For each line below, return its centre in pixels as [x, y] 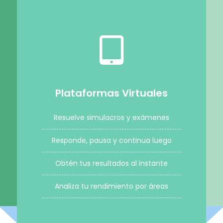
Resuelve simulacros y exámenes [111, 117]
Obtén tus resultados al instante [111, 163]
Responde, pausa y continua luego [111, 140]
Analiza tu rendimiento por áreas [111, 186]
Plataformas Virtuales [111, 93]
